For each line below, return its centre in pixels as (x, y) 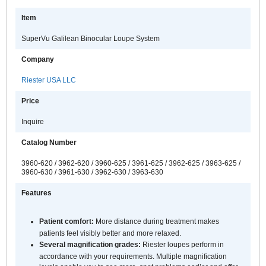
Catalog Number (49, 142)
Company (38, 59)
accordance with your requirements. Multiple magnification (133, 256)
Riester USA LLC (49, 80)
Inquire (33, 122)
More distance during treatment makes (156, 221)
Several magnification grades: (91, 244)
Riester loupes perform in (183, 244)
